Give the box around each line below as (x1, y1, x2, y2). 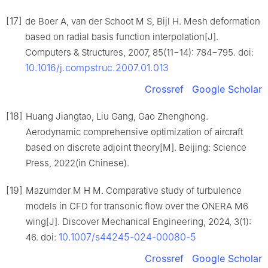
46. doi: (26, 232, 59, 243)
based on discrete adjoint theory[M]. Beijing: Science (26, 142, 246, 154)
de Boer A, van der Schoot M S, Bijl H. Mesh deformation (25, 16, 260, 28)
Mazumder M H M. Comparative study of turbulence (26, 185, 242, 197)
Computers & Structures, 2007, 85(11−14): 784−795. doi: (25, 47, 254, 59)
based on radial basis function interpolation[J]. (25, 31, 218, 43)
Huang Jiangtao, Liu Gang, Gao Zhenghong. (26, 111, 208, 123)
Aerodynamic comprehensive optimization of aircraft (26, 126, 243, 138)
